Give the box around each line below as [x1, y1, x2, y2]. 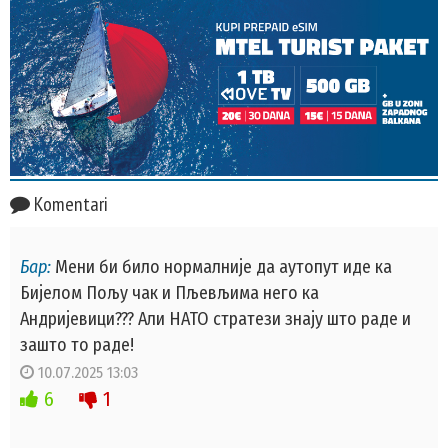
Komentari [30, 191, 108, 217]
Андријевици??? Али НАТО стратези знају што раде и [20, 308, 411, 330]
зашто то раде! [20, 334, 134, 356]
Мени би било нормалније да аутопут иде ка [51, 256, 392, 278]
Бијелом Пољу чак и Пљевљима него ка [20, 282, 319, 304]
